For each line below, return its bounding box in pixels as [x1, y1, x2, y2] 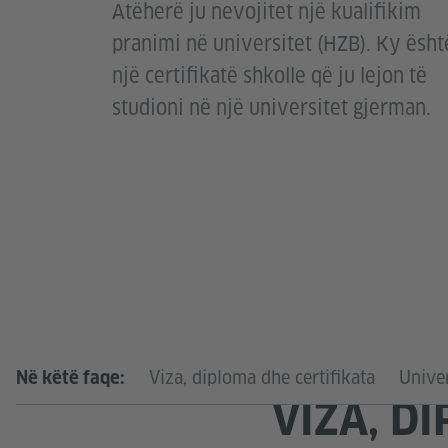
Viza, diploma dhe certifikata [149, 366, 375, 389]
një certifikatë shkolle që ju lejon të [112, 63, 427, 90]
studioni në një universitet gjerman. [112, 95, 431, 122]
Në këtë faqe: [16, 367, 125, 388]
